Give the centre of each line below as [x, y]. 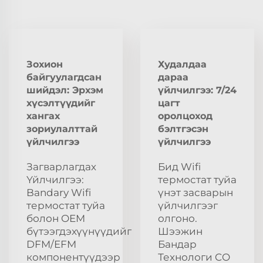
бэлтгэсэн [183, 129]
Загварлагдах [61, 166]
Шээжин [180, 231]
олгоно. [178, 218]
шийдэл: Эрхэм [65, 90]
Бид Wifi [179, 166]
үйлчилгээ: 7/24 [197, 90]
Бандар [177, 244]
